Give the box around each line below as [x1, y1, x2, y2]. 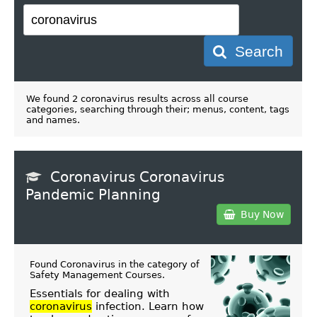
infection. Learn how [91, 300, 204, 313]
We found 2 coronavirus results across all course [25, 93, 248, 104]
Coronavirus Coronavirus [50, 168, 224, 185]
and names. [25, 114, 80, 125]
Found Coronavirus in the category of [29, 259, 200, 270]
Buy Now [234, 208, 284, 220]
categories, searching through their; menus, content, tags [25, 103, 289, 115]
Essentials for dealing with [29, 287, 170, 301]
